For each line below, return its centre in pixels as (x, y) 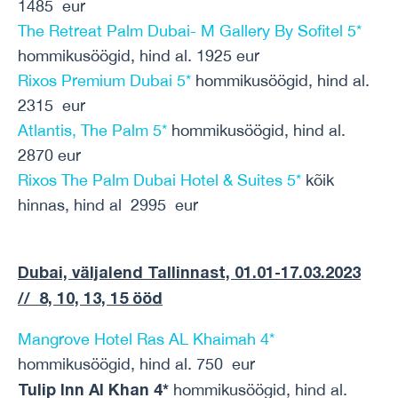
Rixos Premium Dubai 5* (104, 80)
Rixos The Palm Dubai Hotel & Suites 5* (159, 180)
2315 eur (52, 105)
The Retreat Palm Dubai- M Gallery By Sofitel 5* (190, 31)
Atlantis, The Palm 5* (92, 130)
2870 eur (49, 155)
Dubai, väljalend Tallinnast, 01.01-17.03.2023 (189, 272)
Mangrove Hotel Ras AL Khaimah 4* (146, 339)
